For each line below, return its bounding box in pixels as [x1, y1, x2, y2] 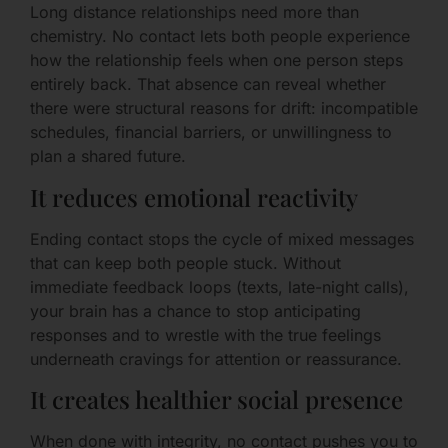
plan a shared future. [30, 146, 186, 167]
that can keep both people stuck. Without [30, 252, 341, 273]
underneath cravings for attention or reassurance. [30, 348, 402, 369]
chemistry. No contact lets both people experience [30, 26, 410, 47]
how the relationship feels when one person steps [30, 50, 403, 71]
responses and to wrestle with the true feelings [30, 324, 381, 345]
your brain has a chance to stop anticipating [30, 300, 361, 321]
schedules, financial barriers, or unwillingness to [30, 122, 392, 143]
